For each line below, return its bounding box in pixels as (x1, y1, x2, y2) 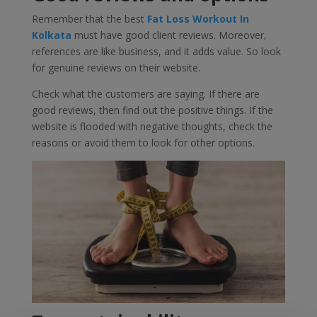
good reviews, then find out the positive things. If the (31, 103, 273, 117)
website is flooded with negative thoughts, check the (31, 119, 272, 133)
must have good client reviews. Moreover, (71, 28, 267, 42)
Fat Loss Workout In (146, 11, 249, 25)
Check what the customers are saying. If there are (31, 86, 260, 100)
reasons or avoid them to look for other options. (31, 135, 255, 149)
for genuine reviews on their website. (31, 60, 200, 74)
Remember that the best (31, 11, 147, 25)
